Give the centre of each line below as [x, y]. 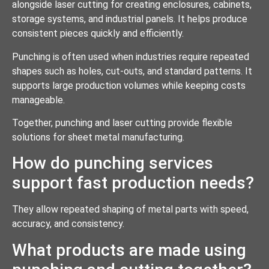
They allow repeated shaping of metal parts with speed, [130, 210]
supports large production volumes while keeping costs [129, 85]
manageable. [38, 100]
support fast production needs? [133, 183]
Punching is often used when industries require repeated [131, 56]
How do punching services [113, 163]
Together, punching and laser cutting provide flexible [122, 122]
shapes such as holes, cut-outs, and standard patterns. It [132, 71]
